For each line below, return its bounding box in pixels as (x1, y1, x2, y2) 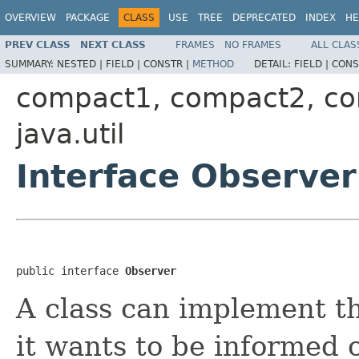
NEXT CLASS (80, 38, 146, 50)
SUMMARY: (5, 58, 57, 70)
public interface (16, 264, 125, 277)
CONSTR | (143, 58, 192, 70)
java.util (16, 117, 124, 150)
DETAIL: (254, 58, 294, 70)
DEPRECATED (232, 12, 296, 23)
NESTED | (57, 58, 106, 70)
